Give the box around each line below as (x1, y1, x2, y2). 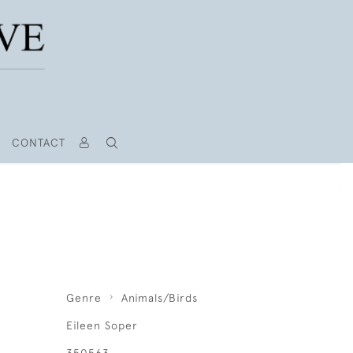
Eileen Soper (65, 319, 138, 332)
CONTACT (11, 136, 65, 149)
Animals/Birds (121, 292, 198, 304)
